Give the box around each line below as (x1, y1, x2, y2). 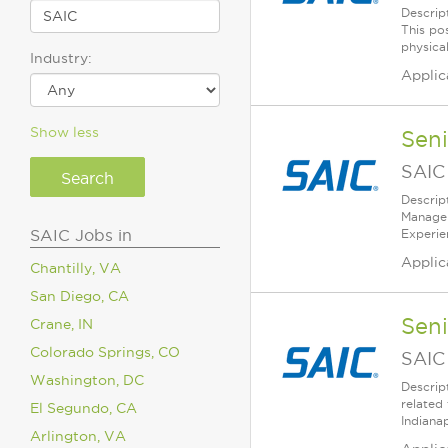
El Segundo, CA (30, 400, 137, 416)
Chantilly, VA (30, 260, 121, 276)
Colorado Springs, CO (30, 344, 180, 360)
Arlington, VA (30, 428, 126, 444)
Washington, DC (30, 372, 144, 388)
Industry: (30, 50, 92, 66)
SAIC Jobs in (30, 226, 132, 244)
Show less (30, 124, 99, 140)
